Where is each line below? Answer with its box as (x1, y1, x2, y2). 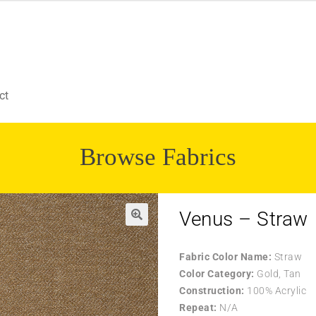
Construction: (179, 284, 245, 296)
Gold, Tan (254, 267, 301, 279)
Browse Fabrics (80, 142, 236, 170)
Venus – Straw (179, 207, 308, 231)
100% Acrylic (244, 284, 306, 296)
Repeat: (179, 301, 217, 313)
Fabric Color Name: (179, 250, 272, 262)
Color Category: (179, 267, 255, 279)
